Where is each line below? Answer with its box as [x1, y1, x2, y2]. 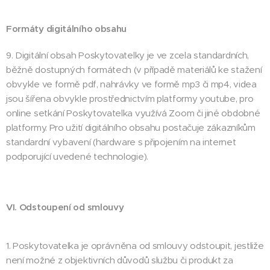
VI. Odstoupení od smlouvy [6, 201, 124, 213]
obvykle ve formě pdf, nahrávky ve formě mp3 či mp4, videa [6, 78, 257, 90]
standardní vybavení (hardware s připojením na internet [6, 136, 236, 148]
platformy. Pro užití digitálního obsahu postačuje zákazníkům [6, 122, 256, 133]
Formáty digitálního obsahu [6, 23, 127, 34]
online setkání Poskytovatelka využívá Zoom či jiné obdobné [6, 107, 260, 119]
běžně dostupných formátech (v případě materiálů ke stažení [6, 64, 262, 75]
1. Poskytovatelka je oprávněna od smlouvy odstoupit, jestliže [6, 240, 264, 251]
